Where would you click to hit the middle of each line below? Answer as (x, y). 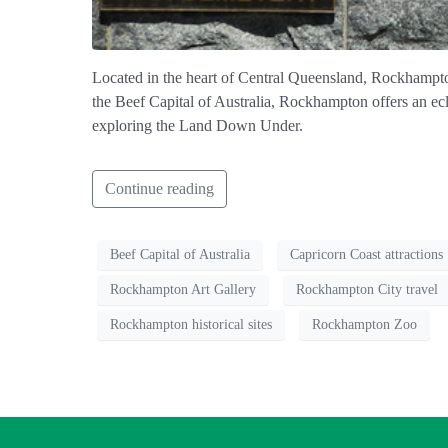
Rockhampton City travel (367, 290)
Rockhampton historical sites (191, 325)
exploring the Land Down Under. (197, 125)
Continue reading (159, 188)
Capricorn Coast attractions (366, 255)
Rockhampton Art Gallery (183, 290)
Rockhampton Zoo (364, 325)
